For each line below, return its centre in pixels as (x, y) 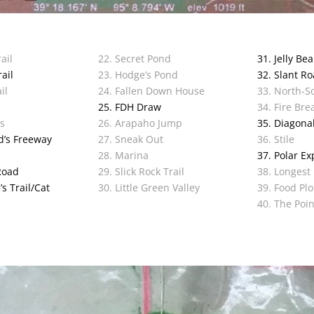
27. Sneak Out (131, 139)
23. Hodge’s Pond (138, 75)
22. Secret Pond (135, 59)
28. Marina (124, 156)
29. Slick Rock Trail (142, 172)
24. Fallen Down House (152, 91)
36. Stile (275, 139)
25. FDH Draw (130, 107)
